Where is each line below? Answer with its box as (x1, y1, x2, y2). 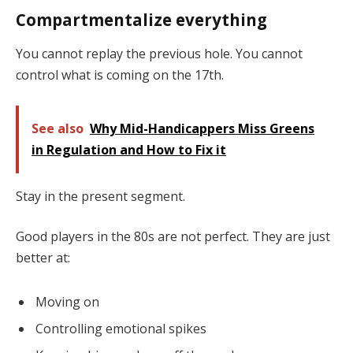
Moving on (35, 293, 99, 311)
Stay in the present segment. (16, 187, 185, 205)
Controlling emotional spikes (35, 320, 206, 338)
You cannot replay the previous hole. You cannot (16, 45, 303, 63)
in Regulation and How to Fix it (32, 140, 226, 158)
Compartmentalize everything (16, 8, 267, 31)
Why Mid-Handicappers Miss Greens (90, 119, 314, 137)
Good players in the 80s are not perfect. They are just (16, 228, 330, 246)
